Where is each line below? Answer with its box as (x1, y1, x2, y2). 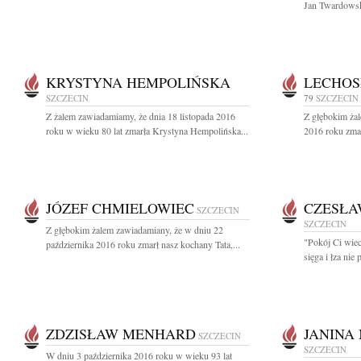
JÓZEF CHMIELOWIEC (46, 198, 194, 218)
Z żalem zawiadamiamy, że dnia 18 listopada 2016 (46, 110, 235, 122)
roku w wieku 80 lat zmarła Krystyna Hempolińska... (46, 124, 248, 137)
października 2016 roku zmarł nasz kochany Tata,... (46, 238, 240, 251)
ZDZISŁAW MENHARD (46, 324, 196, 343)
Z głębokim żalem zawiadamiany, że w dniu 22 (46, 223, 223, 236)
